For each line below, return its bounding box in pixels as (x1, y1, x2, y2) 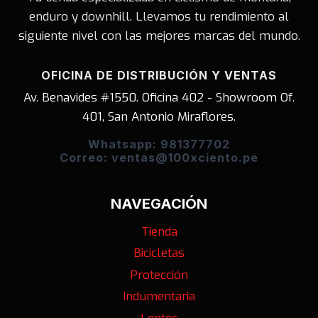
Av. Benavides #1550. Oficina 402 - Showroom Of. (23, 89, 295, 106)
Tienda (141, 224, 177, 241)
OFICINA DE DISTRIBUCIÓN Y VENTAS (41, 67, 277, 82)
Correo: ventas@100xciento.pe (60, 150, 258, 165)
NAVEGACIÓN (111, 194, 207, 212)
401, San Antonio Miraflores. (82, 108, 236, 125)
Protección (130, 267, 188, 284)
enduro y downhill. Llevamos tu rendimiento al (29, 8, 289, 25)
